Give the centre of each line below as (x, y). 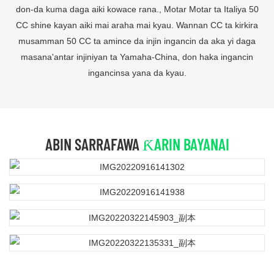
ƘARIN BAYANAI (186, 144)
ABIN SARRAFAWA (94, 144)
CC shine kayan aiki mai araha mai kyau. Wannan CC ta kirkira (137, 25)
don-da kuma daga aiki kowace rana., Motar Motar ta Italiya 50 (137, 9)
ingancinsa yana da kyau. (137, 73)
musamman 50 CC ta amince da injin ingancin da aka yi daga (137, 41)
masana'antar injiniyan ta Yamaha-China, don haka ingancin (137, 57)
